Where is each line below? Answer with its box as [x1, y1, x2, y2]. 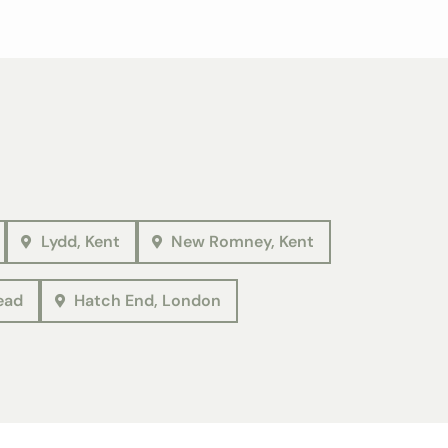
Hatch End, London [74, 289, 221, 311]
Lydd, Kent [40, 230, 120, 252]
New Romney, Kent [171, 230, 314, 252]
